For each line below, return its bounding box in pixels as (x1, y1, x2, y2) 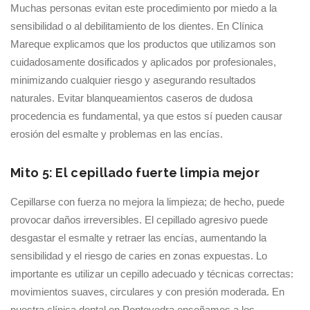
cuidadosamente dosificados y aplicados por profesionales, (10, 56, 276, 68)
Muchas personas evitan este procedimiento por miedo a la (10, 2, 277, 14)
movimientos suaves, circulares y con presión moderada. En (10, 286, 284, 298)
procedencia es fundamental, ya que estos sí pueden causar (10, 110, 282, 122)
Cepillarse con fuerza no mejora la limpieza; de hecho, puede (10, 196, 284, 208)
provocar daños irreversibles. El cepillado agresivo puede (10, 214, 268, 226)
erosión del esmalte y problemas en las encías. (10, 128, 223, 140)
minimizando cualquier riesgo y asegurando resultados (10, 74, 256, 86)
